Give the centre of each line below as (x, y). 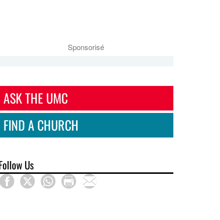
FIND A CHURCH (41, 125)
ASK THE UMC (36, 98)
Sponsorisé (86, 47)
